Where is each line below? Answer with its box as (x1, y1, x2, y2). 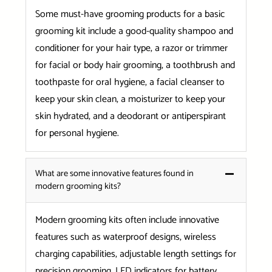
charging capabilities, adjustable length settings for (35, 245, 236, 262)
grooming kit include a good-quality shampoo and (35, 22, 233, 39)
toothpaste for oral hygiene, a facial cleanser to (35, 73, 225, 90)
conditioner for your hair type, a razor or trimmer (35, 39, 228, 56)
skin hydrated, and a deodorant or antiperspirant (35, 107, 226, 124)
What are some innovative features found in (35, 166, 194, 181)
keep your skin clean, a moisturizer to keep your (35, 90, 225, 107)
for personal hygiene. (35, 124, 119, 141)
